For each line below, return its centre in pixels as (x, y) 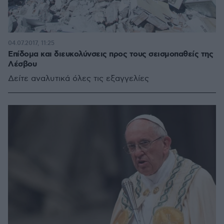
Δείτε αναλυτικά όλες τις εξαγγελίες (78, 78)
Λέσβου (22, 64)
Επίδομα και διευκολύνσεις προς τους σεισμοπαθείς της (110, 54)
